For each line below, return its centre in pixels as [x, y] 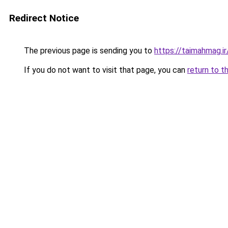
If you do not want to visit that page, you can [105, 70]
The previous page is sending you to [88, 51]
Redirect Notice [44, 18]
